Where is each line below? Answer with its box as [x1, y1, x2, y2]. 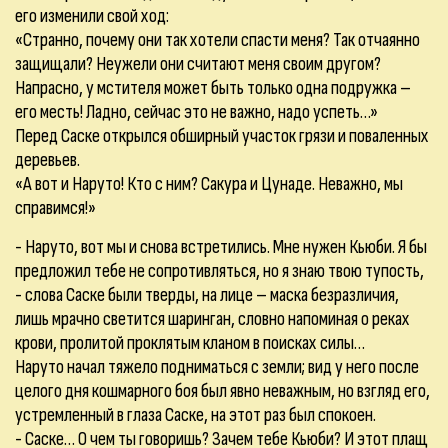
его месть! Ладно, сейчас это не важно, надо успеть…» [15, 100, 378, 124]
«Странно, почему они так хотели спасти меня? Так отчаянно [15, 28, 420, 52]
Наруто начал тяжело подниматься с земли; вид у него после [15, 355, 419, 379]
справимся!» [15, 196, 96, 220]
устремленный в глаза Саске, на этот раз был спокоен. [15, 403, 376, 427]
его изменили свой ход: [15, 4, 169, 28]
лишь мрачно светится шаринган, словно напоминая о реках [15, 307, 410, 331]
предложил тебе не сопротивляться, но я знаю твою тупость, [15, 259, 424, 283]
